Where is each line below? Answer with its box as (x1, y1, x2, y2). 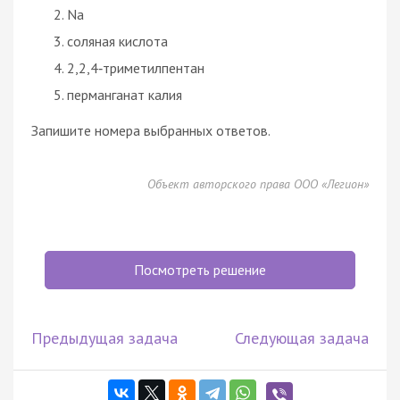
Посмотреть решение (134, 260, 266, 279)
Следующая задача (235, 327, 369, 348)
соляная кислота (67, 31, 168, 50)
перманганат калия (67, 85, 182, 104)
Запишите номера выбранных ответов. (31, 121, 271, 139)
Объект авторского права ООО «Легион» (147, 175, 369, 192)
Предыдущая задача (31, 327, 178, 348)
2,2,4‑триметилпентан (67, 58, 204, 77)
